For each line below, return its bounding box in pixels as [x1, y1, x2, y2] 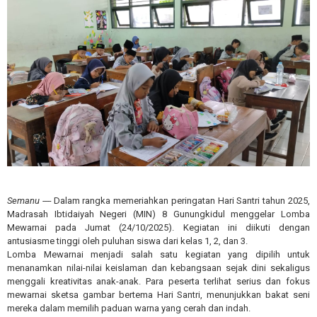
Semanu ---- [7, 195, 54, 206]
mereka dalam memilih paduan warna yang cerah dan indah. [7, 302, 250, 313]
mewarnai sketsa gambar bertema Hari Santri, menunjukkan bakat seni [7, 289, 310, 300]
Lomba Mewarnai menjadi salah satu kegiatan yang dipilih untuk [7, 248, 310, 260]
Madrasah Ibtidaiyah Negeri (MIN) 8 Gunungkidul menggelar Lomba [7, 208, 310, 219]
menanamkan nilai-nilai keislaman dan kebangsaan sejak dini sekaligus [7, 262, 310, 273]
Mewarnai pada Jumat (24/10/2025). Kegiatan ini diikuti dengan [7, 221, 310, 233]
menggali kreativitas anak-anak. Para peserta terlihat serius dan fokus [7, 275, 310, 287]
